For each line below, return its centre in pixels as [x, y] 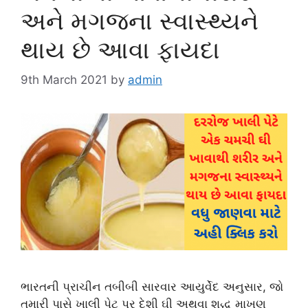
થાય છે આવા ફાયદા [120, 49]
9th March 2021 [64, 80]
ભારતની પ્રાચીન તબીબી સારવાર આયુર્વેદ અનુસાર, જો [152, 287]
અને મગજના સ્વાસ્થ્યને [140, 20]
